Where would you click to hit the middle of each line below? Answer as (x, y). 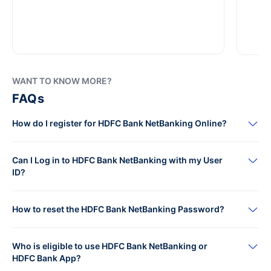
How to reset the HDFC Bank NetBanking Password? (118, 209)
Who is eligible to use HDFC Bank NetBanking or (110, 246)
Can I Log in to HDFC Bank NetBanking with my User (117, 160)
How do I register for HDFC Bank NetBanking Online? (119, 123)
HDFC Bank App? (47, 258)
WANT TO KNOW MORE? (62, 80)
